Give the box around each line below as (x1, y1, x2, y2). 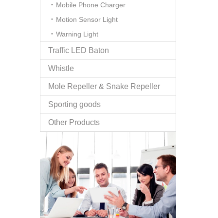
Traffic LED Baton (48, 46, 109, 54)
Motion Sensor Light (56, 15, 118, 23)
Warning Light (56, 30, 98, 38)
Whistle (48, 64, 74, 73)
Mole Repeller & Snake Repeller (48, 82, 160, 91)
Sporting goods (48, 100, 101, 109)
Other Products (48, 118, 100, 127)
